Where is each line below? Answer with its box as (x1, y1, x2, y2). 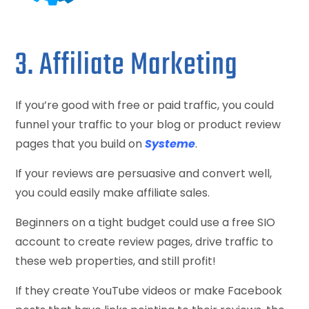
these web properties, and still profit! (15, 252, 217, 269)
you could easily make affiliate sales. (15, 184, 210, 201)
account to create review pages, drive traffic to (15, 233, 274, 250)
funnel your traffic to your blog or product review (15, 116, 281, 132)
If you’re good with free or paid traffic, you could (15, 97, 275, 113)
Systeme (145, 135, 196, 152)
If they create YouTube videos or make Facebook (15, 282, 283, 299)
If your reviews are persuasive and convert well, (15, 165, 272, 181)
